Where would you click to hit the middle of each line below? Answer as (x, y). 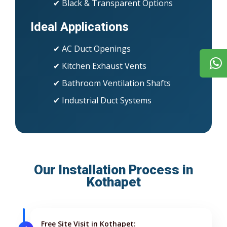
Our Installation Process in (113, 169)
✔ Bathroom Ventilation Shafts (112, 83)
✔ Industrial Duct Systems (102, 100)
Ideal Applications (80, 27)
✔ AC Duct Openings (92, 48)
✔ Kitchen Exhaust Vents (100, 66)
